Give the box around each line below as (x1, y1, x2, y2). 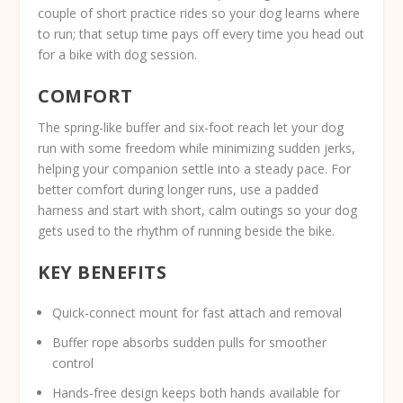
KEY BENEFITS (38, 260, 167, 285)
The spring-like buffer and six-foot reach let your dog (38, 119, 345, 137)
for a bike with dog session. (38, 45, 198, 63)
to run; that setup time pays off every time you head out (38, 24, 365, 42)
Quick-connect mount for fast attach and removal (52, 304, 343, 322)
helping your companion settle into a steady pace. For (38, 160, 352, 178)
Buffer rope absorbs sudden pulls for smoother (52, 334, 327, 352)
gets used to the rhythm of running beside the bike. (38, 222, 336, 240)
